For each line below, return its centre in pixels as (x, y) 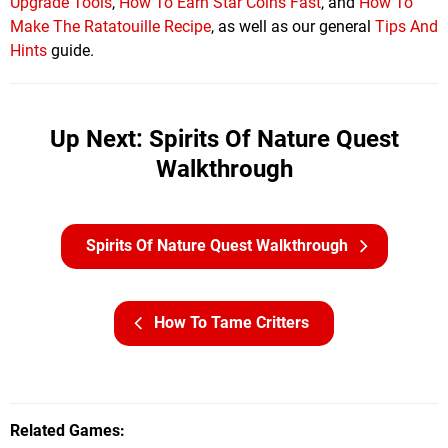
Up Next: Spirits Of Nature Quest (224, 138)
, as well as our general (293, 26)
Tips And (406, 26)
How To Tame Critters (231, 322)
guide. (70, 50)
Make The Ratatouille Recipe (110, 26)
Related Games (65, 430)
